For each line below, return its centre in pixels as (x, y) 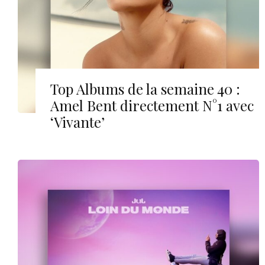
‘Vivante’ (77, 122)
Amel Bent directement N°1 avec (152, 106)
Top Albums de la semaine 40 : (145, 89)
